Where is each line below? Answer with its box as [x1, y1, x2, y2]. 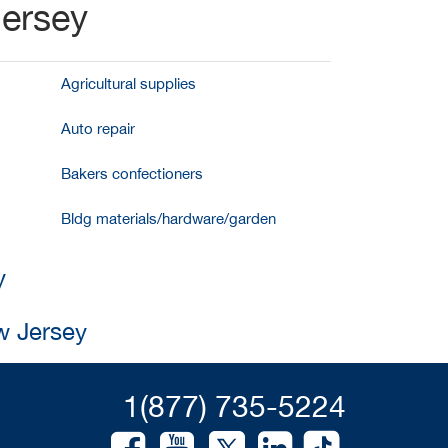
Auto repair [60, 120, 135, 137]
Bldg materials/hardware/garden [60, 210, 276, 227]
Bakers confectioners [60, 165, 203, 182]
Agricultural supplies [60, 75, 196, 92]
